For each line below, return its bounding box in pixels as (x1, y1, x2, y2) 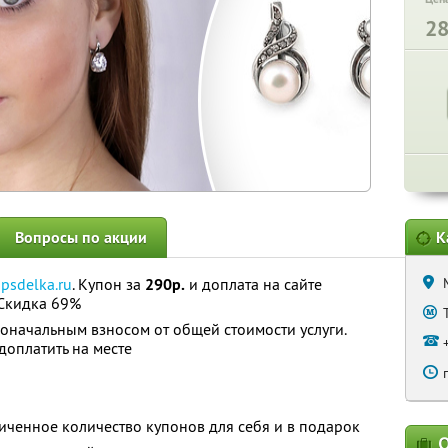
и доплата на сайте (185, 274, 322, 294)
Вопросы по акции (15, 227, 147, 248)
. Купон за (72, 274, 145, 294)
